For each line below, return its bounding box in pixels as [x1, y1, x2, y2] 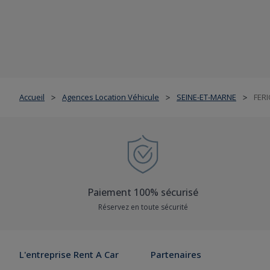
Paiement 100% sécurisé [87, 186, 198, 199]
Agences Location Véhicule [62, 91, 159, 102]
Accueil [19, 91, 45, 102]
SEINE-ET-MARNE [177, 91, 236, 102]
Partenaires [151, 248, 201, 260]
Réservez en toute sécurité [98, 202, 188, 212]
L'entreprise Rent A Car [19, 248, 119, 260]
